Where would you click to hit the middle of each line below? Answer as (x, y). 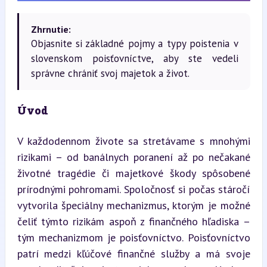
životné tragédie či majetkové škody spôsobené (133, 173)
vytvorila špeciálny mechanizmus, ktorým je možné (133, 205)
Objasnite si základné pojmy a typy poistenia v (134, 44)
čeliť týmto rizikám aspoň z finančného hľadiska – (133, 221)
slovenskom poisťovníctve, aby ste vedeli (134, 58)
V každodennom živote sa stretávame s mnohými (133, 141)
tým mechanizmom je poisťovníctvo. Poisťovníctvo (133, 237)
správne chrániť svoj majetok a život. (110, 73)
